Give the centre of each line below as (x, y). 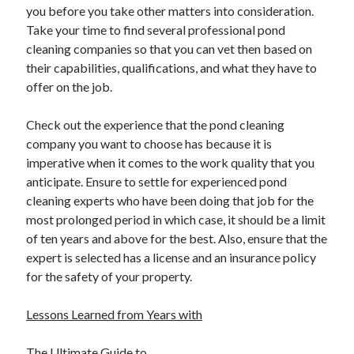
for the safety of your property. (109, 276)
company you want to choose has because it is (149, 143)
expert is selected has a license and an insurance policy (171, 257)
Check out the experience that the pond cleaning (156, 124)
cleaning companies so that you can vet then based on (169, 49)
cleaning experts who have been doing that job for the (170, 200)
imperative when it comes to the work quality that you (171, 162)
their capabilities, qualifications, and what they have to (172, 68)
